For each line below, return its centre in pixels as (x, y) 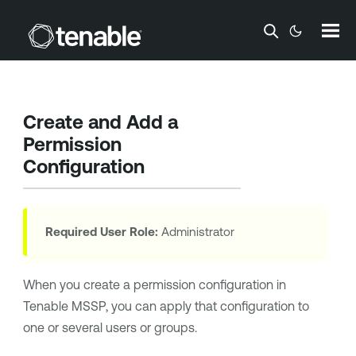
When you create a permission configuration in (154, 285)
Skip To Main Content (178, 26)
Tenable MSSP (64, 306)
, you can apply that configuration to (207, 306)
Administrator (196, 232)
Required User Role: (101, 232)
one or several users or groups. (110, 328)
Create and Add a (100, 122)
